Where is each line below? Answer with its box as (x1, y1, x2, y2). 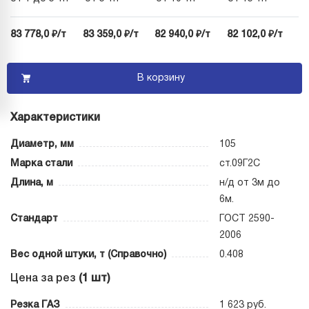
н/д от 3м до (219, 179, 280, 188)
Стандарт (10, 215, 58, 224)
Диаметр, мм (10, 140, 74, 150)
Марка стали (10, 159, 72, 169)
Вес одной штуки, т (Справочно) (10, 250, 166, 260)
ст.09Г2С (219, 159, 260, 169)
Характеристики (10, 113, 100, 123)
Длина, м (10, 179, 53, 188)
